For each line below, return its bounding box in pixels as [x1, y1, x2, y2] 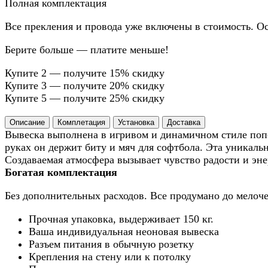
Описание [10, 118, 45, 127]
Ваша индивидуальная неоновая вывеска [29, 226, 219, 238]
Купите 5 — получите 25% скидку [5, 92, 165, 105]
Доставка [167, 118, 200, 127]
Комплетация [57, 118, 105, 127]
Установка [118, 118, 154, 127]
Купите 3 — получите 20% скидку [5, 80, 165, 92]
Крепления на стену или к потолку [29, 251, 191, 263]
